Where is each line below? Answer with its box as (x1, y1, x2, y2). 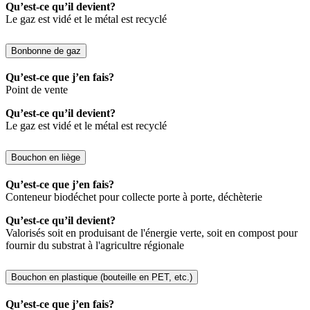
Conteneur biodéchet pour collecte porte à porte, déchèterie (6, 191, 262, 203)
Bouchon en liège (11, 152, 80, 163)
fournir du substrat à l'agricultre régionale (6, 239, 184, 252)
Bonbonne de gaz (11, 45, 81, 56)
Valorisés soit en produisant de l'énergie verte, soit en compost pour (6, 227, 298, 239)
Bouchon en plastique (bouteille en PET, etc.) (11, 272, 192, 283)
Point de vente (6, 84, 68, 96)
